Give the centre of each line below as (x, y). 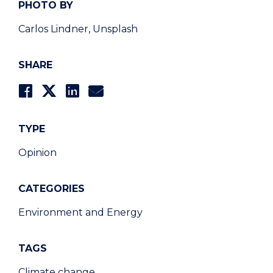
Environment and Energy (80, 213)
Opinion (37, 153)
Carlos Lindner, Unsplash (78, 29)
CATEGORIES (51, 189)
